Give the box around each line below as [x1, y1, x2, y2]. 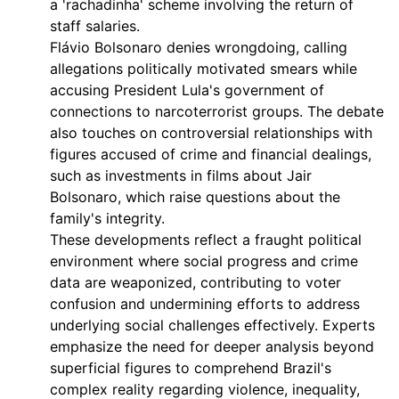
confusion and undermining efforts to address [50, 295, 360, 313]
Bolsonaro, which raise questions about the [50, 188, 340, 206]
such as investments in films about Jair [50, 167, 312, 184]
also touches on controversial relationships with [50, 124, 372, 142]
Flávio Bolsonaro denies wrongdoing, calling [50, 38, 347, 56]
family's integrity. [50, 209, 165, 227]
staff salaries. [50, 17, 140, 35]
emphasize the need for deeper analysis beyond [50, 338, 374, 355]
